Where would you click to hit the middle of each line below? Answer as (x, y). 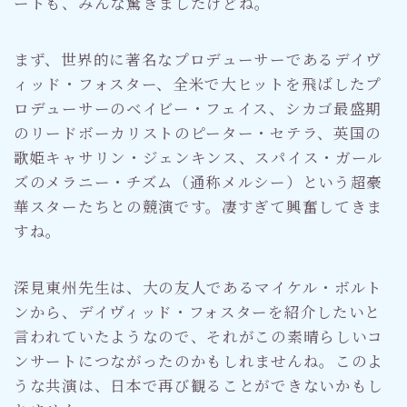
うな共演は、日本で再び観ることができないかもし (199, 385)
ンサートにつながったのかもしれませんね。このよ (199, 360)
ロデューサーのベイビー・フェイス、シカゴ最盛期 (198, 108)
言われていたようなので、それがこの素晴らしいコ (199, 336)
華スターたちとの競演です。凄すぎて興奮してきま (199, 206)
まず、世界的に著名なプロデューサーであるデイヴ (198, 59)
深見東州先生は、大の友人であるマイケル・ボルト (199, 287)
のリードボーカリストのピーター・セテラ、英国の (198, 132)
